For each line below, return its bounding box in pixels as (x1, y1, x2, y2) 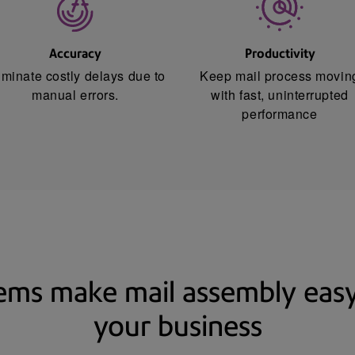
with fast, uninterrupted (211, 85, 349, 104)
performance (242, 104, 318, 123)
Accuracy (49, 46, 101, 62)
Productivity (244, 46, 315, 62)
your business (93, 308, 262, 343)
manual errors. (32, 85, 119, 104)
